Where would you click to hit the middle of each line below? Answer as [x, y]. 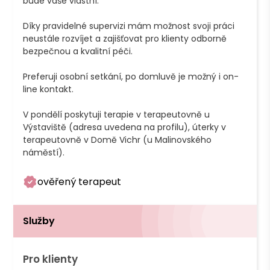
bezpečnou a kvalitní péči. [78, 52]
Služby [39, 221]
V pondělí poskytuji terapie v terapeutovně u [117, 115]
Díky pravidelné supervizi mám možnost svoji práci [129, 26]
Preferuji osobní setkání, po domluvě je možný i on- [131, 77]
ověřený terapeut [80, 182]
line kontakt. [49, 89]
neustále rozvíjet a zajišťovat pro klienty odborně [125, 39]
